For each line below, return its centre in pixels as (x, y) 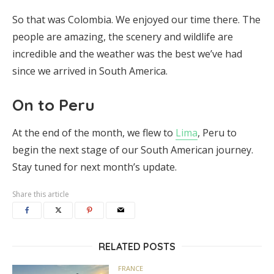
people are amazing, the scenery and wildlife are (123, 36)
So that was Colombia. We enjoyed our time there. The (136, 19)
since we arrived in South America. (90, 71)
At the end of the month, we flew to (94, 132)
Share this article (41, 194)
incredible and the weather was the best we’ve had (127, 54)
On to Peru (54, 105)
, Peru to (217, 132)
